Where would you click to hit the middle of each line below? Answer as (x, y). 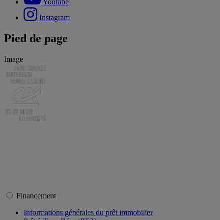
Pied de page (36, 38)
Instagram (55, 17)
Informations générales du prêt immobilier (88, 212)
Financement (37, 195)
